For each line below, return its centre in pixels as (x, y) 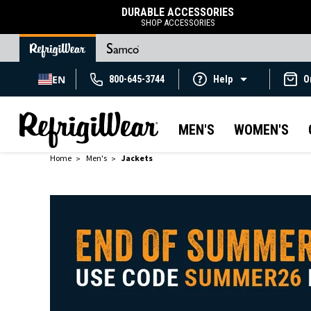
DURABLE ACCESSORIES (178, 12)
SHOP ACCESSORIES (178, 23)
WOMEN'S (261, 130)
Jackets (137, 158)
